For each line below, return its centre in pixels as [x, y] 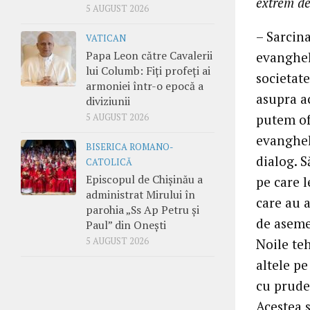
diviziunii [108, 101]
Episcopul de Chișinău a [144, 179]
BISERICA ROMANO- [129, 147]
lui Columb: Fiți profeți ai [148, 70]
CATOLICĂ [109, 162]
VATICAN [106, 38]
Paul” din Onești [126, 225]
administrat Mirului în [140, 194]
